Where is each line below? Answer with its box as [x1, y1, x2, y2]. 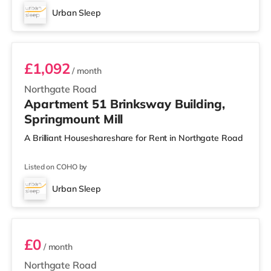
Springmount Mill [24, 111, 123, 126]
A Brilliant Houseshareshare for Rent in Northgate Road [24, 132, 243, 143]
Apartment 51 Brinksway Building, [24, 96, 225, 111]
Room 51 [28, 20, 63, 31]
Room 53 [28, 196, 63, 207]
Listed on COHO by [24, 162, 87, 171]
